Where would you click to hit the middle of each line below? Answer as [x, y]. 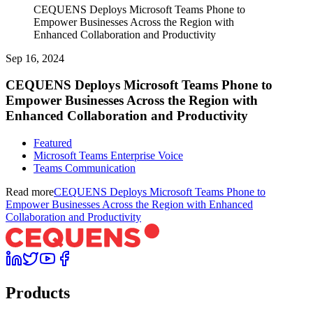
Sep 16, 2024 [35, 58]
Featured [53, 143]
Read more [30, 192]
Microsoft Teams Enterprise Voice [108, 156]
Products [38, 293]
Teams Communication [85, 168]
